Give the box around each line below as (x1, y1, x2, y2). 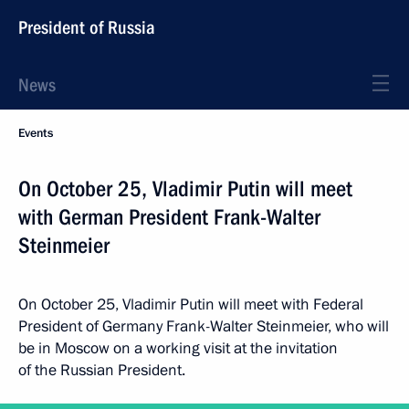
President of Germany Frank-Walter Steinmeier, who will (18, 316, 389, 337)
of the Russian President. (18, 360, 185, 381)
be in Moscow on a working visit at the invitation (18, 338, 338, 359)
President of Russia (18, 16, 155, 38)
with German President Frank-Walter (18, 204, 320, 230)
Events (18, 125, 53, 142)
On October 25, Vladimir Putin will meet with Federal (18, 294, 363, 315)
